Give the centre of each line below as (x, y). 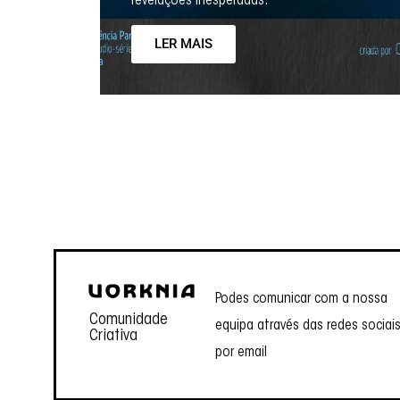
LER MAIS (183, 44)
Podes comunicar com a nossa (302, 300)
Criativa (114, 337)
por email (242, 353)
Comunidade (129, 321)
